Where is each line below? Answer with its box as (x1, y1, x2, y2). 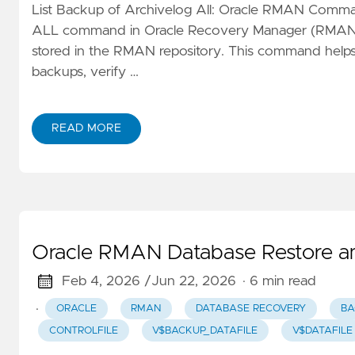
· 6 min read (242, 274, 316, 289)
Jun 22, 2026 (151, 274, 236, 289)
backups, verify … (32, 65, 139, 80)
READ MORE (52, 123, 121, 135)
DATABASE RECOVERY (195, 303, 306, 315)
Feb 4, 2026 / (61, 274, 151, 289)
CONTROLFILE (48, 325, 118, 336)
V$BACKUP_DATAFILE (152, 325, 258, 336)
